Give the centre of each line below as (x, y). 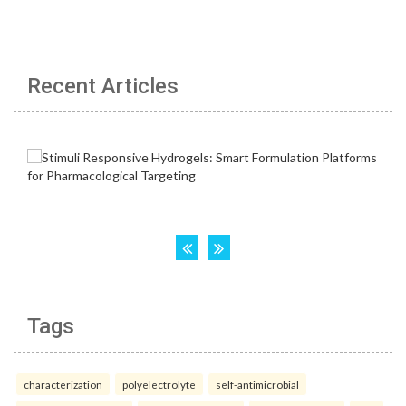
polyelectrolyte (159, 385)
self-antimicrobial (257, 385)
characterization (63, 385)
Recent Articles (103, 87)
